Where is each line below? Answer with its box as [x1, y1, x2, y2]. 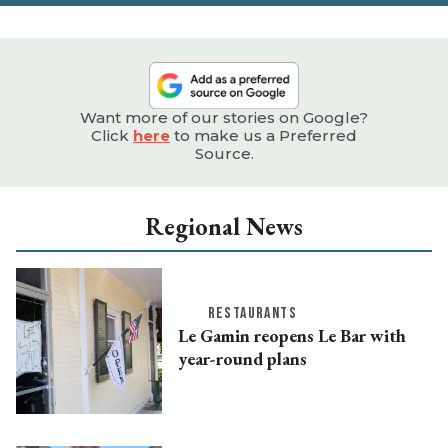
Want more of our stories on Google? [80, 108, 368, 128]
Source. [194, 144, 254, 164]
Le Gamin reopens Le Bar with [177, 324, 406, 348]
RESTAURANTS [207, 304, 297, 324]
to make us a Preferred [170, 126, 357, 146]
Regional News [145, 211, 303, 243]
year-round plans [177, 347, 307, 371]
